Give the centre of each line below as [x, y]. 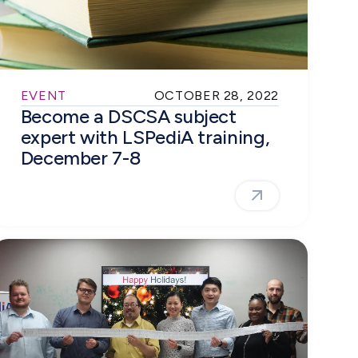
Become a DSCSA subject [128, 116]
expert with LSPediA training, [145, 137]
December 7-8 [81, 157]
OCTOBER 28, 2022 [216, 95]
